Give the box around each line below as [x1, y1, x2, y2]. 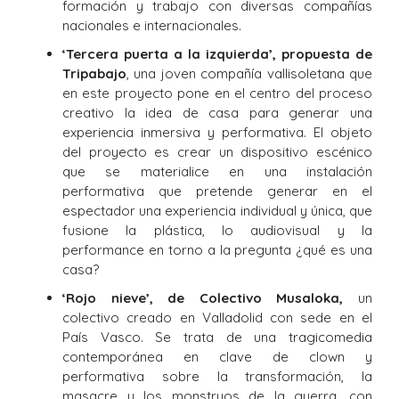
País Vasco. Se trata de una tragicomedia [62, 329, 372, 346]
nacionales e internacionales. [62, 17, 241, 35]
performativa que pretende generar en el [62, 183, 372, 200]
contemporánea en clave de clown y [62, 348, 372, 366]
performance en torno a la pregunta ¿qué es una [62, 241, 372, 259]
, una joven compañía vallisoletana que [126, 65, 372, 83]
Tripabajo [62, 65, 126, 83]
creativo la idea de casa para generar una [62, 104, 372, 122]
